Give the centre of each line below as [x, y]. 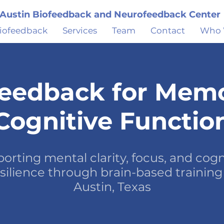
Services [80, 30]
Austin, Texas [112, 187]
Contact [168, 30]
